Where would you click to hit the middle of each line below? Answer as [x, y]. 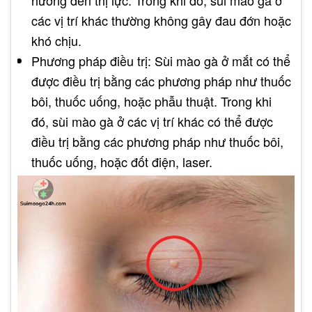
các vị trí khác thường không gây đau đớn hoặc [161, 21]
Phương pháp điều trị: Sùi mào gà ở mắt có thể [161, 61]
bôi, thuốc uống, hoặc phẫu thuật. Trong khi [151, 101]
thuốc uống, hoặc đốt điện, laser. [122, 162]
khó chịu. [56, 41]
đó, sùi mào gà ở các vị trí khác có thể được [152, 122]
